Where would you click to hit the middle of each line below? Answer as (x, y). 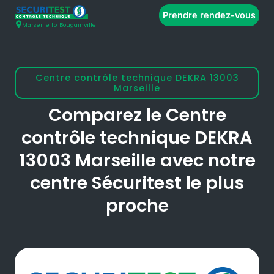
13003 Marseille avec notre (137, 161)
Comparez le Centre (137, 115)
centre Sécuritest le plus (137, 183)
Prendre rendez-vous (209, 15)
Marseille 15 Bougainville (59, 25)
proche (137, 206)
